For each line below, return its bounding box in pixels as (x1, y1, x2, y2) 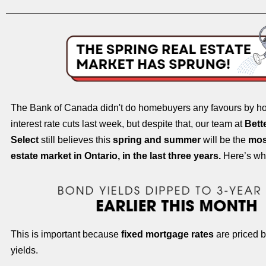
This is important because (11, 229, 121, 239)
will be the (203, 135, 246, 145)
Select (11, 135, 39, 145)
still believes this (39, 135, 113, 145)
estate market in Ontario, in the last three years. (11, 151, 221, 161)
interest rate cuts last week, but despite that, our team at (11, 119, 245, 129)
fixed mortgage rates (121, 229, 214, 239)
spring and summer (113, 135, 203, 145)
